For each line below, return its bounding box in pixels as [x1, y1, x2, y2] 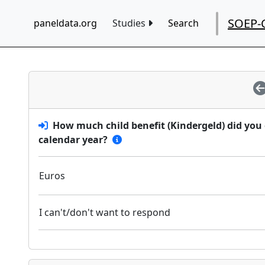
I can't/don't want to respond [39, 206, 170, 219]
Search [168, 16, 199, 30]
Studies [112, 16, 148, 30]
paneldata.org [34, 16, 97, 30]
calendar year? [38, 133, 108, 146]
